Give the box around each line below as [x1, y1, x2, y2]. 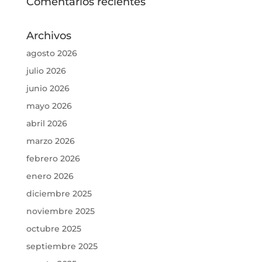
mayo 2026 [26, 101, 72, 111]
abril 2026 [26, 118, 67, 129]
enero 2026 [26, 171, 74, 181]
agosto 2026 [26, 48, 77, 58]
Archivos [26, 29, 71, 42]
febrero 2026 [26, 153, 80, 164]
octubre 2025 [26, 223, 81, 234]
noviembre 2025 [26, 206, 95, 216]
